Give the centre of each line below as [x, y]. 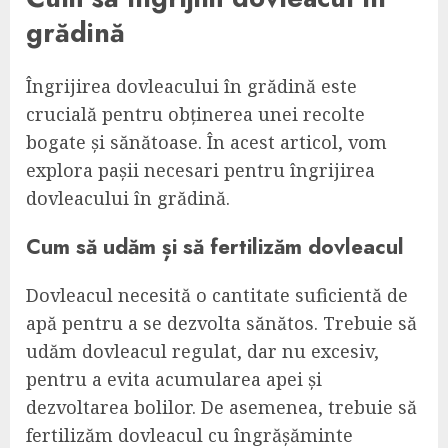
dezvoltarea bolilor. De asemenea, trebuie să [221, 407]
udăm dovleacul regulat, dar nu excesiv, [202, 351]
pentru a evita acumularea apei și [174, 379]
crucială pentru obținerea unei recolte [195, 114]
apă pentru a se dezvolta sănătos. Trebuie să [221, 323]
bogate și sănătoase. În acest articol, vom [206, 142]
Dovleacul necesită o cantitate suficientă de [217, 295]
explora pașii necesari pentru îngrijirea [200, 170]
